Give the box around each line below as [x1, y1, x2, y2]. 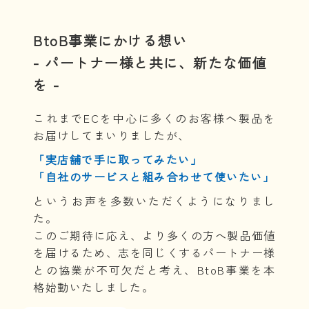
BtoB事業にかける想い [33, 30, 188, 51]
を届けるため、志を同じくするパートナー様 [33, 244, 276, 261]
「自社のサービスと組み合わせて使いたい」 [33, 168, 275, 186]
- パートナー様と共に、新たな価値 [33, 52, 268, 73]
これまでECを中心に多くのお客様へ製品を [33, 110, 276, 127]
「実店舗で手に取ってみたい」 [33, 151, 203, 168]
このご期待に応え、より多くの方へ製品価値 [33, 227, 276, 244]
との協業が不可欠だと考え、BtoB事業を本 [33, 261, 276, 279]
